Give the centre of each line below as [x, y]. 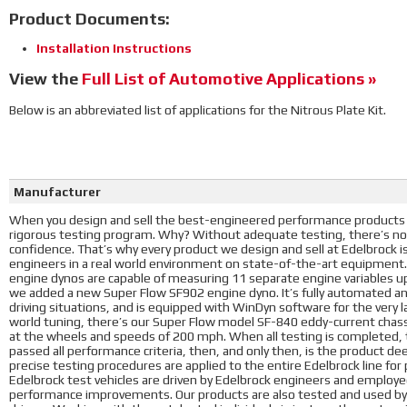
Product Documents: [89, 19]
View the [45, 79]
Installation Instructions [114, 48]
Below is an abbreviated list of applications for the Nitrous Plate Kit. [198, 110]
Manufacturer [57, 192]
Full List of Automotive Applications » [229, 79]
